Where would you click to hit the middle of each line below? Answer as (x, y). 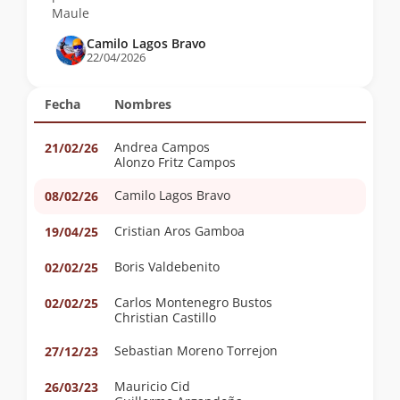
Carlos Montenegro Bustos (193, 302)
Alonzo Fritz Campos (175, 162)
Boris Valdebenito (184, 266)
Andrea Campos (162, 146)
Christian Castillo (165, 317)
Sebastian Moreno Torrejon (227, 350)
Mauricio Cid (152, 386)
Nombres (143, 104)
